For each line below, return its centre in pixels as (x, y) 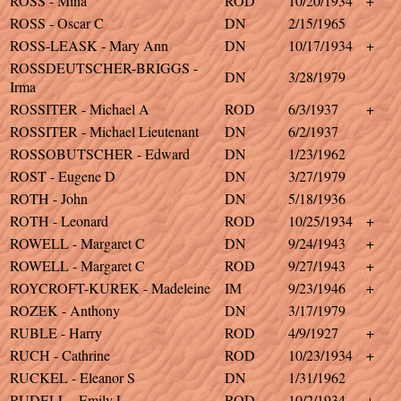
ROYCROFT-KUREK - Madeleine (110, 288)
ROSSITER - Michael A (80, 109)
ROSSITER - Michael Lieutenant (104, 131)
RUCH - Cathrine (60, 355)
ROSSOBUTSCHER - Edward (100, 154)
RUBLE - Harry (56, 333)
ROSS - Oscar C (57, 23)
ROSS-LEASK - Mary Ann (89, 45)
